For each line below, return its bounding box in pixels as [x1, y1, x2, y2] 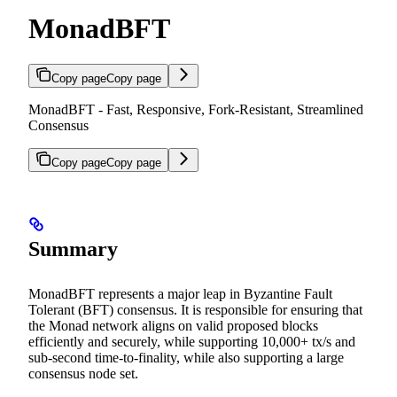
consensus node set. [28, 365, 138, 381]
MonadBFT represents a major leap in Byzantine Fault [28, 285, 332, 301]
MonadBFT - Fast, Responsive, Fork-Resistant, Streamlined [28, 101, 363, 117]
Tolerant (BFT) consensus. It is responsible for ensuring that [28, 301, 362, 317]
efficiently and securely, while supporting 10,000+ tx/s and [28, 333, 355, 349]
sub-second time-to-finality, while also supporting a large [28, 349, 344, 365]
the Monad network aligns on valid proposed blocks [28, 317, 318, 333]
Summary [28, 237, 118, 261]
